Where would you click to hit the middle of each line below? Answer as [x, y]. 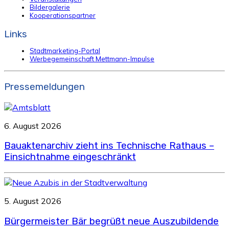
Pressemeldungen [44, 87]
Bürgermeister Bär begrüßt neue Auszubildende [111, 221]
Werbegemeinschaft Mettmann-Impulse [92, 59]
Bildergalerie [50, 7]
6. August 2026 [33, 125]
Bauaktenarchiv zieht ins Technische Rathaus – [109, 146]
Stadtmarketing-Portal [65, 51]
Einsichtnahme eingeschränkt [70, 157]
